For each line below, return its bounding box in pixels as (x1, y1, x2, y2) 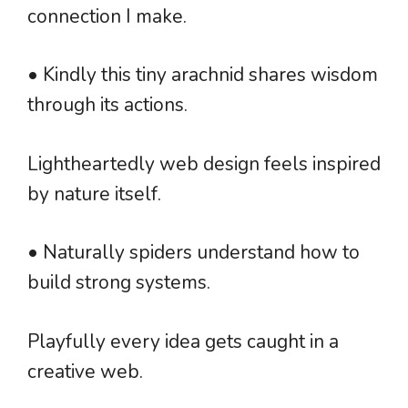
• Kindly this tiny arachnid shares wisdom (27, 62, 378, 88)
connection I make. (27, 3, 187, 29)
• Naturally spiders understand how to (27, 240, 360, 266)
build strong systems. (27, 270, 210, 296)
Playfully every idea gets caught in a (27, 328, 339, 354)
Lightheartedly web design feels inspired (27, 150, 381, 177)
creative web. (27, 358, 143, 384)
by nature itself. (27, 180, 161, 207)
